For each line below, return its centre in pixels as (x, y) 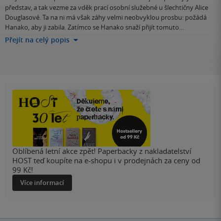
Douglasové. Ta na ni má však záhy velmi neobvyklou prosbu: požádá (106, 18)
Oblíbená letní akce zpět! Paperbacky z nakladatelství (102, 151)
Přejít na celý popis (37, 40)
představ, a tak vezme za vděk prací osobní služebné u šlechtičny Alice (107, 8)
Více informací (42, 183)
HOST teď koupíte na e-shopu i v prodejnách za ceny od (106, 161)
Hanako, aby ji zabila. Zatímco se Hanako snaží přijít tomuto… (94, 27)
